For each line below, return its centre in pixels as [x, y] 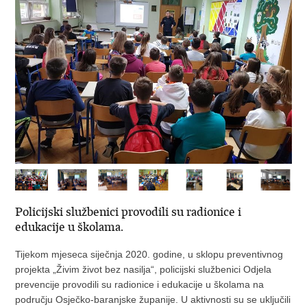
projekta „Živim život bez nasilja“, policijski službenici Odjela [144, 270]
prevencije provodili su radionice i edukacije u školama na [140, 285]
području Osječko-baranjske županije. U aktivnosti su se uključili [153, 300]
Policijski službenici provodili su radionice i [128, 212]
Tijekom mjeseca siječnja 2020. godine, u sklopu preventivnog [149, 255]
